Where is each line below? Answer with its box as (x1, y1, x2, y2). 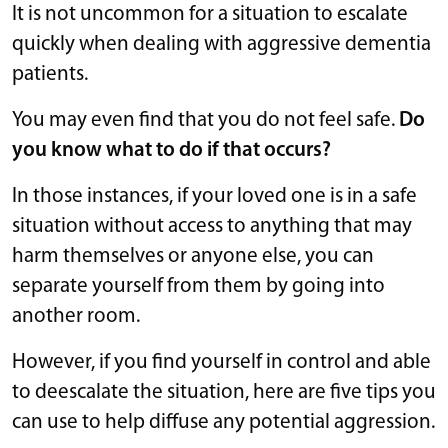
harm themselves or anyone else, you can (12, 245, 374, 267)
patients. (12, 63, 88, 85)
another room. (12, 305, 140, 327)
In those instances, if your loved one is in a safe (12, 185, 417, 207)
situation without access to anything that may (12, 215, 412, 237)
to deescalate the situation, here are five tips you (12, 381, 436, 403)
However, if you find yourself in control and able (12, 351, 431, 373)
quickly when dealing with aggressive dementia (12, 33, 431, 55)
